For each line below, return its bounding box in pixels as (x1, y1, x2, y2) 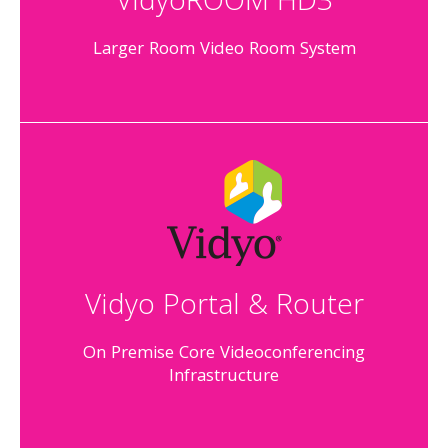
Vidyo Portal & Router (84, 284, 364, 332)
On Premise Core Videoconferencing (83, 340, 365, 369)
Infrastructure (169, 363, 279, 392)
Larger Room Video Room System (92, 36, 356, 65)
